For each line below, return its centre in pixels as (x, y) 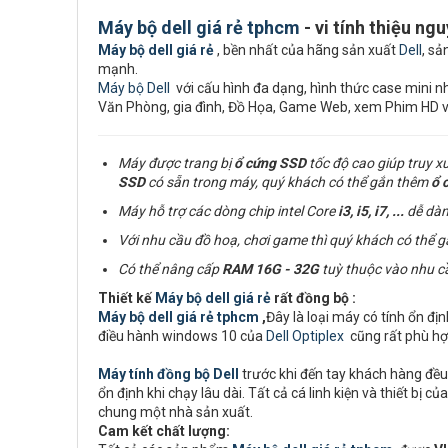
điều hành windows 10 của (182, 336)
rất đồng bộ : (313, 298)
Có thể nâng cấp (170, 269)
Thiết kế (126, 298)
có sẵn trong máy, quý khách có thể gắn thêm (288, 182)
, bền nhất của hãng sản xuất (306, 50)
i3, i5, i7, (365, 211)
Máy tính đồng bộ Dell (168, 374)
